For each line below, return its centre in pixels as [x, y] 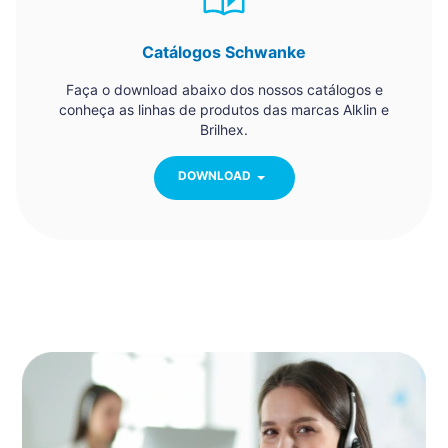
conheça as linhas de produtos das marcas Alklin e [224, 109]
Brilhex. [224, 129]
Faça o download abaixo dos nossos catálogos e [224, 89]
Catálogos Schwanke [224, 51]
